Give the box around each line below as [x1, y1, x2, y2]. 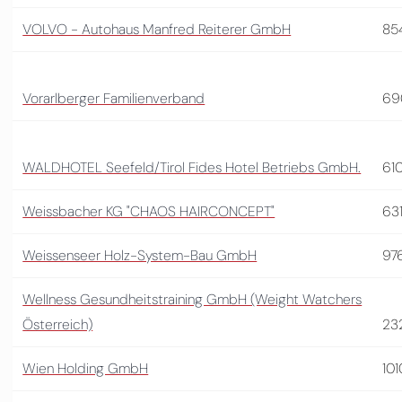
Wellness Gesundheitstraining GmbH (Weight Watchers [22, 289, 363, 309]
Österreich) [22, 314, 93, 334]
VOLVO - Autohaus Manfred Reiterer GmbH [22, 19, 292, 39]
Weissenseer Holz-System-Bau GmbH [22, 245, 258, 265]
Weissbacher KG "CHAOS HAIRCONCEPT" [22, 201, 275, 221]
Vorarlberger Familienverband [22, 88, 205, 108]
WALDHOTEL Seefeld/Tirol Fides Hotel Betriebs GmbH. [22, 157, 362, 177]
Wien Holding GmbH [22, 358, 149, 378]
